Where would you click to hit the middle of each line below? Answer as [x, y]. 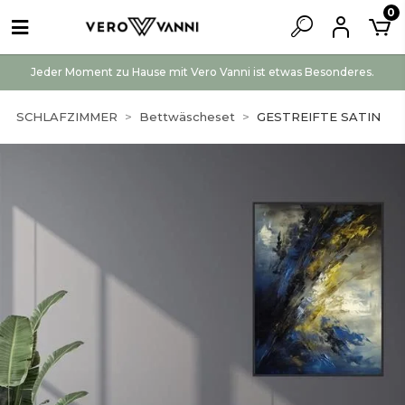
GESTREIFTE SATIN [319, 117]
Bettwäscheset [187, 117]
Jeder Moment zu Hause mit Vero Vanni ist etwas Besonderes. [202, 72]
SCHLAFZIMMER [67, 117]
